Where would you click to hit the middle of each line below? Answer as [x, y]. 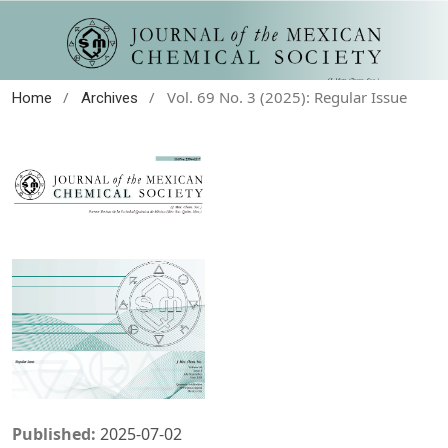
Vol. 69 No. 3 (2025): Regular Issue [286, 96]
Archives [109, 97]
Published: [56, 433]
